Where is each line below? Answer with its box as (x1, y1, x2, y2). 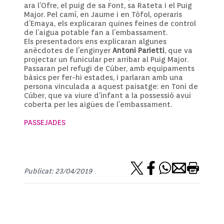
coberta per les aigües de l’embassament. (24, 99, 172, 109)
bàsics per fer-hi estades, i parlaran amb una (24, 72, 183, 82)
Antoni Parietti (112, 45, 164, 55)
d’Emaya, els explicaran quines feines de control (24, 18, 196, 28)
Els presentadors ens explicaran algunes (24, 36, 166, 46)
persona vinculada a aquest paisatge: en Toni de (24, 81, 198, 91)
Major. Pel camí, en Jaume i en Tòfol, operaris (24, 9, 182, 19)
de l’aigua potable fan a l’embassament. (24, 27, 167, 37)
